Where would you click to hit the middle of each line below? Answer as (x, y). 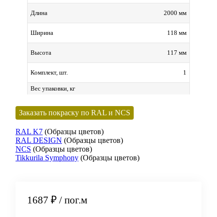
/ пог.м (73, 200)
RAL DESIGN (39, 140)
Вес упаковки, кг (53, 89)
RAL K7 (29, 132)
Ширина (42, 33)
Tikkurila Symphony (47, 158)
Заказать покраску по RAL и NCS (75, 113)
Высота (41, 53)
